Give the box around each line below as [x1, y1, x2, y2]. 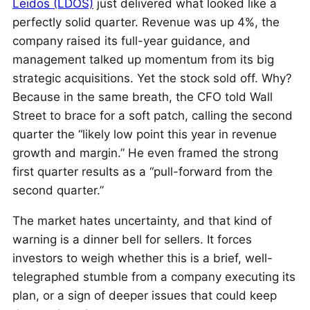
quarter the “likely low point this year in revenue [12, 127, 277, 141]
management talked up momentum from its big [12, 53, 274, 66]
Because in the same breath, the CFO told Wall [12, 90, 273, 104]
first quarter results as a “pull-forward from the [12, 165, 273, 179]
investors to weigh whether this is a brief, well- [12, 251, 273, 265]
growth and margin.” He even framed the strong [12, 146, 278, 160]
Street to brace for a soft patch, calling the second [12, 109, 293, 122]
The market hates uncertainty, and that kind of [12, 214, 272, 228]
